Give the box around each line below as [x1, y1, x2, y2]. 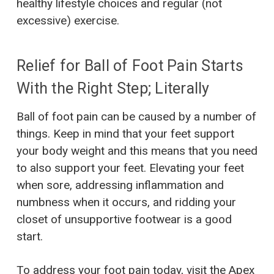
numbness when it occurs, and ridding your [17, 195, 236, 210]
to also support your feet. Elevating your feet [17, 161, 244, 176]
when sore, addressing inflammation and [17, 178, 224, 193]
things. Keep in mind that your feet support [17, 127, 234, 141]
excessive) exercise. [17, 13, 119, 28]
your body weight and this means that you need [17, 144, 257, 158]
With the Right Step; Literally [17, 80, 210, 98]
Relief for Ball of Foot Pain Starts [17, 57, 243, 75]
